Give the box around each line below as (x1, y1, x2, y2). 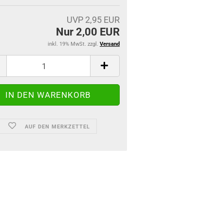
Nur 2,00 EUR (56, 26, 120, 38)
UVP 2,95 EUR (67, 15, 120, 25)
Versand (100, 41, 120, 47)
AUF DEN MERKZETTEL (25, 124, 91, 130)
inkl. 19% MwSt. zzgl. (48, 41, 100, 47)
